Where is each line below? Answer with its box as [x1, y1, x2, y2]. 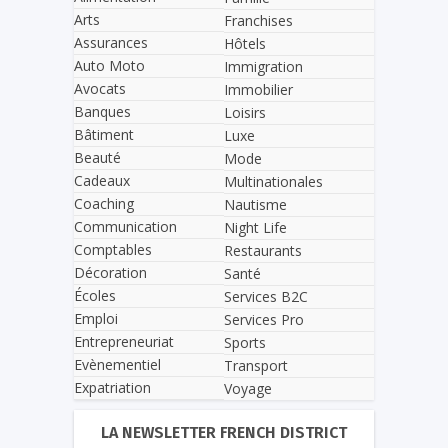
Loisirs [224, 102, 266, 122]
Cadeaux [74, 171, 130, 191]
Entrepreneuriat [74, 332, 174, 352]
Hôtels [224, 33, 266, 53]
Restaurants [224, 240, 302, 260]
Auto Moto [74, 56, 145, 76]
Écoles [74, 286, 116, 306]
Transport [224, 355, 288, 375]
